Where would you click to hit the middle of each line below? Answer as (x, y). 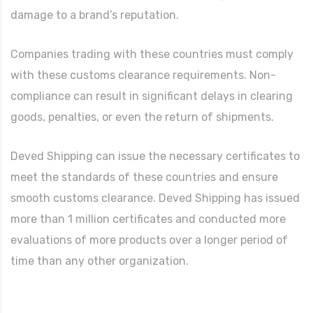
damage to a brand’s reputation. (95, 15)
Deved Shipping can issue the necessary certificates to (155, 156)
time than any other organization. (100, 261)
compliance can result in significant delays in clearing (152, 96)
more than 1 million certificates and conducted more (148, 219)
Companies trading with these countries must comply (152, 54)
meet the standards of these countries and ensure (144, 177)
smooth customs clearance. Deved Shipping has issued (155, 198)
